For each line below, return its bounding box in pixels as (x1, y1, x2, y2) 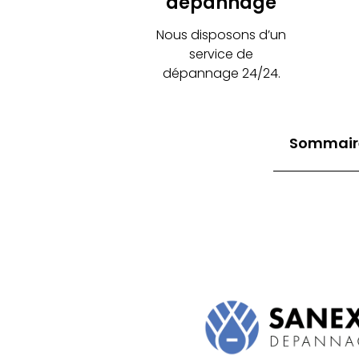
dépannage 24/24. (162, 64, 280, 83)
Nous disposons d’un (156, 26, 287, 44)
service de (189, 45, 254, 63)
